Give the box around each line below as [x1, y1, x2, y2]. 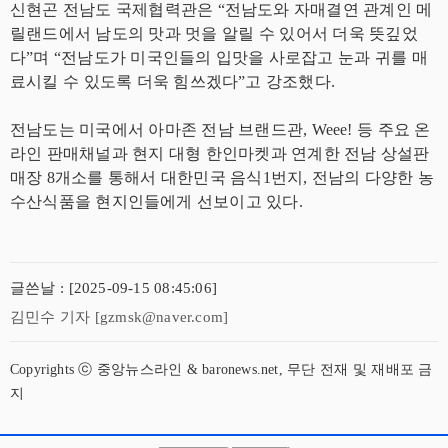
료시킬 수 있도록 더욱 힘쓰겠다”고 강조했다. [10, 73, 335, 91]
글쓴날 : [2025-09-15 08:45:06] [10, 280, 217, 297]
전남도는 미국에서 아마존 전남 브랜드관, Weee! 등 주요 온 [10, 121, 431, 139]
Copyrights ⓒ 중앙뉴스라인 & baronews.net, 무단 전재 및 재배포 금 [10, 362, 433, 378]
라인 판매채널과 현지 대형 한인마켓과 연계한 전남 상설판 [10, 145, 430, 163]
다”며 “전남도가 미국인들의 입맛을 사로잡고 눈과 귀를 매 [10, 49, 428, 67]
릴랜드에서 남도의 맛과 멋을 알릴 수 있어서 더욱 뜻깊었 [10, 25, 418, 43]
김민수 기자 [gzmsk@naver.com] [10, 309, 229, 326]
